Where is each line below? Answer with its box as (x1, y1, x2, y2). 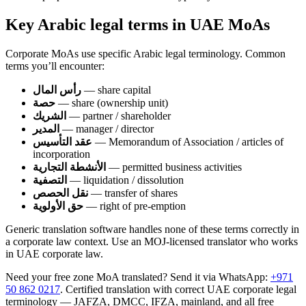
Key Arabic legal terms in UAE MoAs (5, 15, 270, 33)
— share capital (81, 83, 151, 96)
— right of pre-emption (83, 199, 186, 212)
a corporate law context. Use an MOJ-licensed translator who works (5, 235, 298, 247)
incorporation (33, 148, 90, 160)
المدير (33, 122, 59, 135)
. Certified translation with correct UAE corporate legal (60, 283, 296, 295)
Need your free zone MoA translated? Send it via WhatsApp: (5, 270, 270, 283)
